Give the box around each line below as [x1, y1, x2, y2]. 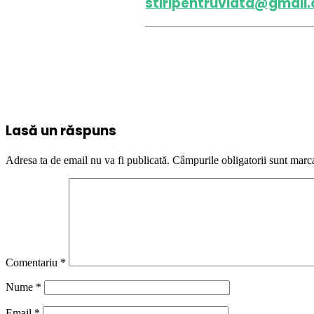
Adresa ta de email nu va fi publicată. [6, 153, 170, 166]
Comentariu [6, 256, 60, 268]
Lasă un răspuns [6, 121, 116, 141]
